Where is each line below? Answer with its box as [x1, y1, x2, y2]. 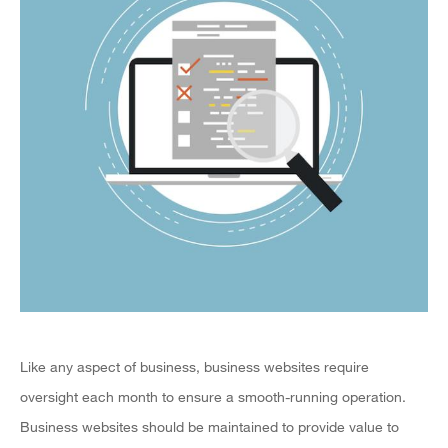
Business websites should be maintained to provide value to [20, 418, 399, 435]
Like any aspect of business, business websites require [20, 358, 369, 375]
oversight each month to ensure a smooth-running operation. [20, 388, 406, 405]
